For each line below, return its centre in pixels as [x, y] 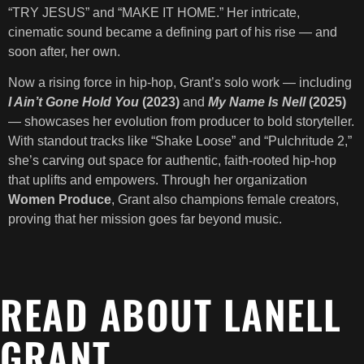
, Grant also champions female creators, [225, 200]
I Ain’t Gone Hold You [74, 102]
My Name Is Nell [257, 102]
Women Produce [60, 200]
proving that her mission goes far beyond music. [145, 219]
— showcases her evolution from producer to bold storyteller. [181, 122]
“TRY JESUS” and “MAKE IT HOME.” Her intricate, [154, 12]
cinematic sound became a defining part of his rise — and [173, 32]
